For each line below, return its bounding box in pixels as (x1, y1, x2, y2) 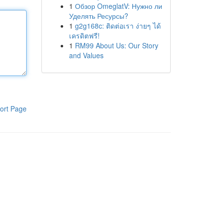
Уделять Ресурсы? (69, 11, 128, 21)
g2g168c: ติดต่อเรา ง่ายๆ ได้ (74, 21, 161, 31)
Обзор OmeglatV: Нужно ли (74, 1, 162, 11)
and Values (69, 50, 104, 60)
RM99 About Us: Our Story (74, 40, 158, 50)
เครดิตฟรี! (69, 31, 100, 40)
